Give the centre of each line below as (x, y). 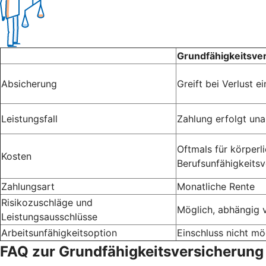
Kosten (16, 156)
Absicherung (29, 83)
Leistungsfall (29, 118)
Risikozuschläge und (47, 202)
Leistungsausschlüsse (49, 216)
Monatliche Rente (216, 186)
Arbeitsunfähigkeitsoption (59, 232)
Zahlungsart (28, 186)
